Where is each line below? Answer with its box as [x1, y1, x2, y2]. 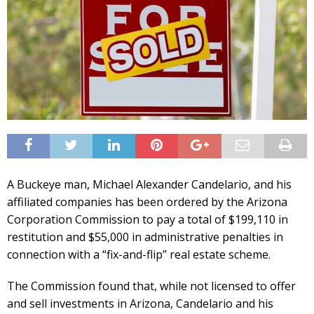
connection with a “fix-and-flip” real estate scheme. [7, 246, 271, 262]
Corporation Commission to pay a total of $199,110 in [7, 211, 288, 227]
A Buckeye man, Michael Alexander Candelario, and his [7, 176, 292, 192]
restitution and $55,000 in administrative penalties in [7, 228, 283, 245]
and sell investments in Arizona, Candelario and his [7, 295, 273, 311]
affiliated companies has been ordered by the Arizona [7, 193, 287, 210]
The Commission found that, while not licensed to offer [7, 278, 296, 294]
